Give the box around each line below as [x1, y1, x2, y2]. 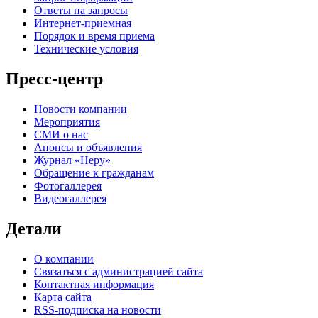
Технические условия [34, 43, 138, 55]
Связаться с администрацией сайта [34, 265, 203, 278]
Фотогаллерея [34, 179, 102, 192]
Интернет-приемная [34, 17, 131, 30]
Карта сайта [34, 290, 92, 303]
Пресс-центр [6, 70, 103, 88]
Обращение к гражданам [34, 166, 154, 179]
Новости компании [34, 102, 127, 115]
